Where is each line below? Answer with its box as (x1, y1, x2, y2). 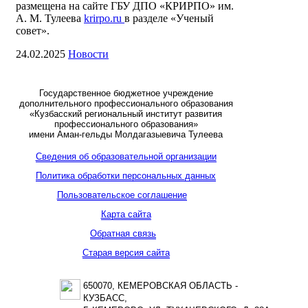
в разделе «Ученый (124, 12, 214, 25)
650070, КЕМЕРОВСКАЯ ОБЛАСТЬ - (83, 280, 238, 291)
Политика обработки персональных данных (36, 170, 216, 181)
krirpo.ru (84, 12, 124, 25)
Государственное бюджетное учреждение (38, 88, 213, 99)
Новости (68, 48, 109, 60)
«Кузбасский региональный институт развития (30, 109, 222, 120)
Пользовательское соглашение (56, 190, 187, 201)
